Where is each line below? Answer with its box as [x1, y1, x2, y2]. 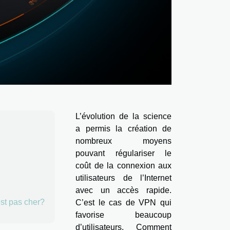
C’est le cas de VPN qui [75, 198, 171, 207]
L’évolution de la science [75, 112, 171, 121]
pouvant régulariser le [75, 149, 171, 158]
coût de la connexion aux [75, 161, 171, 170]
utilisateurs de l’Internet [75, 174, 171, 183]
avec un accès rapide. [75, 186, 171, 195]
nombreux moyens [75, 137, 171, 146]
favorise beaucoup [75, 210, 171, 220]
